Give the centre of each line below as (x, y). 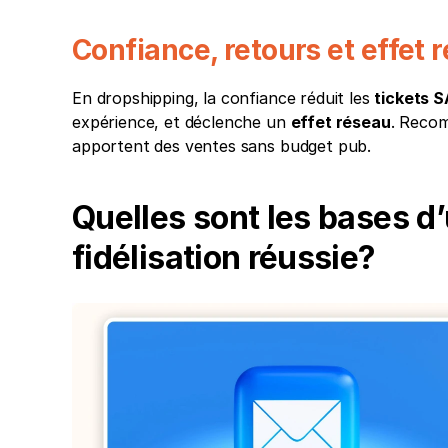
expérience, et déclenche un (181, 122)
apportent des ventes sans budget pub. (222, 146)
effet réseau (340, 122)
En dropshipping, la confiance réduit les (223, 98)
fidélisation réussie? (224, 258)
